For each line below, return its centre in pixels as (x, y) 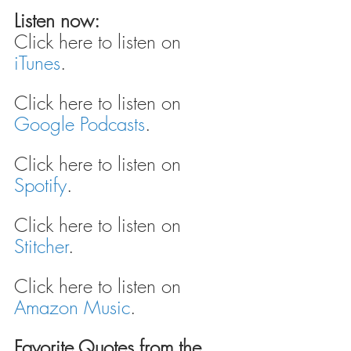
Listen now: (57, 20)
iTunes (37, 62)
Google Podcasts (80, 123)
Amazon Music (72, 307)
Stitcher (41, 246)
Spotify (40, 185)
